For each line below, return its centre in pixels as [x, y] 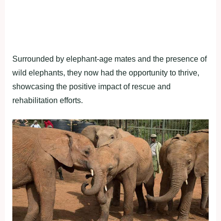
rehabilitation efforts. [48, 101]
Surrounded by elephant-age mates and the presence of [110, 59]
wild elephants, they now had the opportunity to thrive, [106, 73]
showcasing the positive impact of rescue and [92, 87]
